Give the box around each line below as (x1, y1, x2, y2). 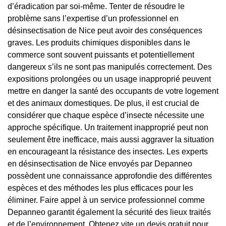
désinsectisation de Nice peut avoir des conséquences (8, 26, 202, 35)
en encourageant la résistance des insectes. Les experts (8, 147, 208, 156)
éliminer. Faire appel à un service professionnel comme (8, 196, 205, 205)
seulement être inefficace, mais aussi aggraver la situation (8, 135, 214, 144)
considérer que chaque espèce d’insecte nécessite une (8, 111, 204, 120)
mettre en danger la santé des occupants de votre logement (8, 87, 218, 96)
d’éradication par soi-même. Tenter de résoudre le (8, 2, 185, 11)
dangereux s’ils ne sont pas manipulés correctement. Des (8, 63, 212, 72)
